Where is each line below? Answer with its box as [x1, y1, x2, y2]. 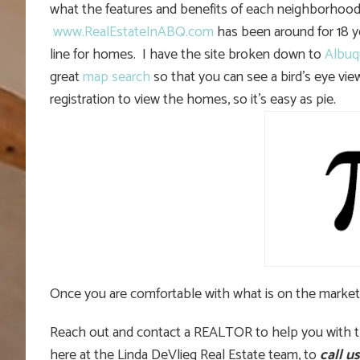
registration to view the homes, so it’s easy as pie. [50, 87, 336, 112]
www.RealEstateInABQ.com [53, 19, 214, 44]
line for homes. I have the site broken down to [50, 42, 325, 67]
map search [83, 64, 150, 89]
